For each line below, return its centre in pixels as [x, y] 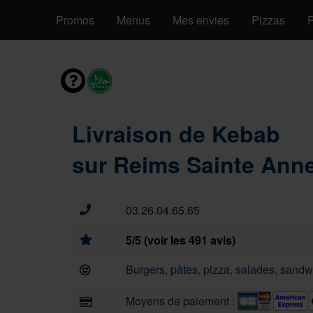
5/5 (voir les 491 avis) [181, 240]
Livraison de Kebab [176, 133]
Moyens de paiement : [180, 300]
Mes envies [201, 20]
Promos [75, 20]
